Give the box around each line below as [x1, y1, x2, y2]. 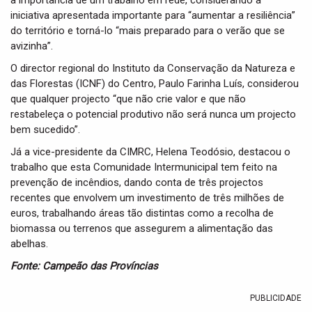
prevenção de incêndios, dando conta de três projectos [10, 176, 263, 189]
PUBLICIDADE [250, 293, 302, 303]
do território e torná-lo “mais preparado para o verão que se [10, 24, 285, 37]
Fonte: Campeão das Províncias [10, 260, 158, 272]
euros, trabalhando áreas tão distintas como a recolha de [10, 207, 274, 219]
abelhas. [10, 237, 48, 250]
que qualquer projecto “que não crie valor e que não [10, 93, 246, 105]
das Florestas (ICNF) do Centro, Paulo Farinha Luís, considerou [10, 77, 299, 90]
